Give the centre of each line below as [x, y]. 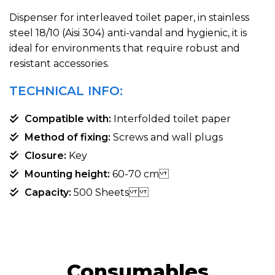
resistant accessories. [59, 63]
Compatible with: [68, 118]
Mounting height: [67, 174]
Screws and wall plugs [167, 137]
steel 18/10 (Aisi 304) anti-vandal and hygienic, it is [128, 33]
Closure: [45, 155]
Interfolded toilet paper [171, 118]
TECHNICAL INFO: [66, 91]
